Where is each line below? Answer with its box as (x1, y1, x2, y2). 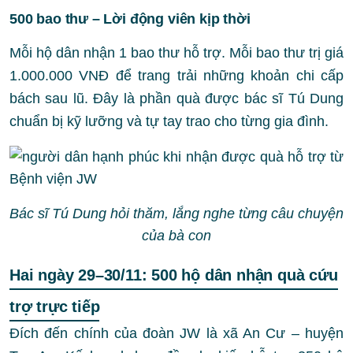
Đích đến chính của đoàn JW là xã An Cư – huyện (9, 325, 344, 341)
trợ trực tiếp (9, 298, 100, 315)
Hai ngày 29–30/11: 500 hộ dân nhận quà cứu (9, 266, 338, 284)
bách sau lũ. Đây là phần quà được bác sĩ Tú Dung (9, 91, 344, 106)
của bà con (142, 228, 211, 243)
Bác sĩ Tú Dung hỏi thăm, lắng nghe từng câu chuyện (9, 206, 344, 221)
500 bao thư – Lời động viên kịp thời (9, 11, 251, 27)
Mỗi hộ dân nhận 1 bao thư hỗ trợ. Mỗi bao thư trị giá (9, 45, 344, 61)
